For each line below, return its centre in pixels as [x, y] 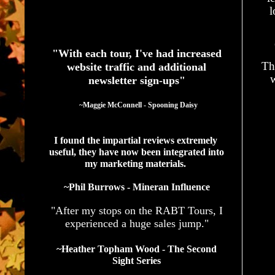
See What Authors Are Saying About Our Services [129, 25]
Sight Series [137, 260]
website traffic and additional [137, 67]
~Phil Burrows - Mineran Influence [137, 187]
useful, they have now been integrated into [137, 152]
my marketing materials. [137, 163]
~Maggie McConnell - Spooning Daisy [138, 105]
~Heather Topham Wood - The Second [137, 249]
